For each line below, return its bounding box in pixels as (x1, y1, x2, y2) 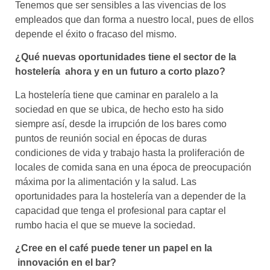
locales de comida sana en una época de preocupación (15, 162, 251, 172)
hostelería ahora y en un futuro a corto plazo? (15, 66, 225, 77)
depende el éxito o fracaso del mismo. (15, 29, 177, 40)
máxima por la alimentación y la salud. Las (15, 176, 196, 187)
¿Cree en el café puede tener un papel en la (15, 243, 212, 254)
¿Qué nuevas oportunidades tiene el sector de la (15, 52, 236, 63)
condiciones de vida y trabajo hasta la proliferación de (15, 147, 245, 158)
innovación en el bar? (15, 257, 116, 268)
